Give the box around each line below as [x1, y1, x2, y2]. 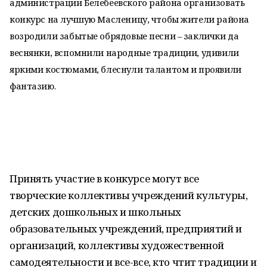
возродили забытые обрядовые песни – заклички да [10, 30, 239, 42]
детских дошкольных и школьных [10, 205, 181, 219]
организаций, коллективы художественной [10, 238, 225, 252]
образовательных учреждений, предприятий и [10, 222, 242, 235]
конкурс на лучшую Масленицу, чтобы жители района [10, 13, 249, 25]
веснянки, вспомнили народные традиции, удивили [10, 46, 239, 58]
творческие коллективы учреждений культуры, [10, 188, 248, 202]
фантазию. [10, 80, 56, 92]
